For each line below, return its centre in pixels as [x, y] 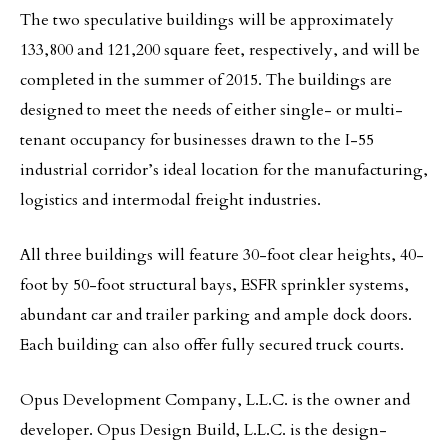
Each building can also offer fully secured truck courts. [212, 345]
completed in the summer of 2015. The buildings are [206, 80]
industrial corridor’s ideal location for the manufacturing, [224, 170]
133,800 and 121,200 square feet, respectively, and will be [220, 50]
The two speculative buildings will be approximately [207, 20]
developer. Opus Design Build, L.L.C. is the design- [203, 430]
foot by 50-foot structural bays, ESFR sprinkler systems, [214, 285]
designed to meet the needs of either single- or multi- [211, 110]
